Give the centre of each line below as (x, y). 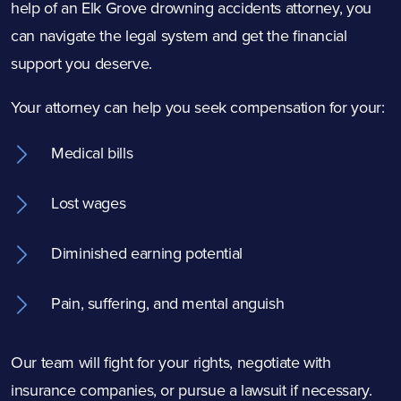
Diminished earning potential (147, 253)
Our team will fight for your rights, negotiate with (171, 363)
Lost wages (89, 203)
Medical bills (92, 153)
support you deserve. (81, 64)
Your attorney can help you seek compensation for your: (198, 107)
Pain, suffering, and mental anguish (168, 303)
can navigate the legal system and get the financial (179, 36)
